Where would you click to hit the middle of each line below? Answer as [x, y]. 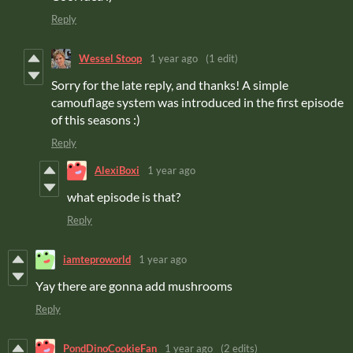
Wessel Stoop [110, 59]
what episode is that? [124, 196]
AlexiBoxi [117, 171]
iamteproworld [97, 260]
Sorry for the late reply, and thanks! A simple [170, 84]
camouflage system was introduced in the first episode [197, 102]
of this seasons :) [96, 119]
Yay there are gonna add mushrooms [134, 285]
